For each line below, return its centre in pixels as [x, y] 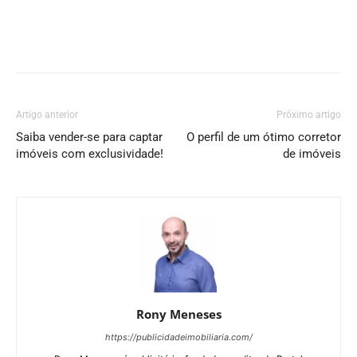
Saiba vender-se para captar [89, 137]
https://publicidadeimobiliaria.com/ [178, 337]
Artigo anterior [47, 114]
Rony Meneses [178, 314]
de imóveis [312, 153]
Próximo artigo [309, 114]
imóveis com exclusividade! [90, 153]
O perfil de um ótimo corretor [264, 137]
